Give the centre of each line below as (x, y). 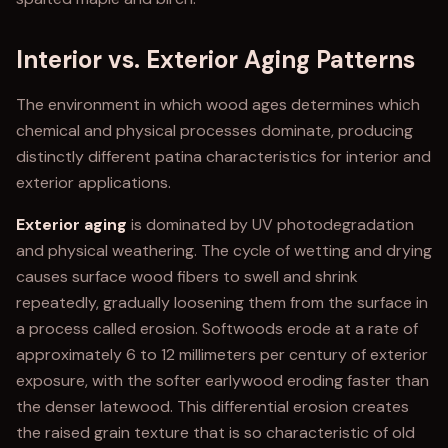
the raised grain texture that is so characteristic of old (215, 432)
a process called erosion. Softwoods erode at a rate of (217, 328)
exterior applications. (93, 182)
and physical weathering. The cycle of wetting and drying (224, 250)
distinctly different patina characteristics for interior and (223, 156)
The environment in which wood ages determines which (218, 104)
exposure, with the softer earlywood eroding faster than (222, 380)
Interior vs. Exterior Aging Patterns (215, 59)
